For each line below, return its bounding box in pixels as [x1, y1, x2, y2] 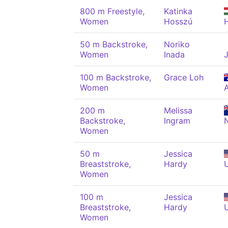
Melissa [164, 105, 192, 116]
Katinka [164, 6, 192, 16]
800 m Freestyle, [80, 6, 145, 16]
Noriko [164, 39, 190, 49]
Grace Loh [164, 72, 204, 82]
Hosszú [164, 16, 192, 26]
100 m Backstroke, [80, 72, 151, 82]
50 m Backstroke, [80, 39, 148, 49]
